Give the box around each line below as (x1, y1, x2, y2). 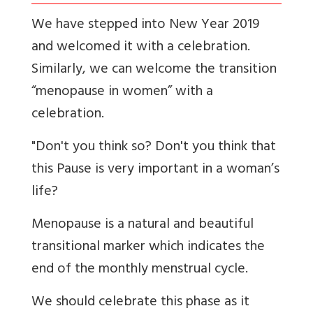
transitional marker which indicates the (31, 234, 265, 261)
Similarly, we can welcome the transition (31, 57, 277, 83)
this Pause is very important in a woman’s (31, 156, 279, 183)
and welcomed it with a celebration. (31, 34, 250, 61)
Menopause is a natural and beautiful (31, 212, 254, 238)
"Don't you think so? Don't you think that (31, 134, 276, 161)
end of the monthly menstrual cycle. (31, 256, 248, 283)
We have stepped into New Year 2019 (31, 12, 259, 38)
